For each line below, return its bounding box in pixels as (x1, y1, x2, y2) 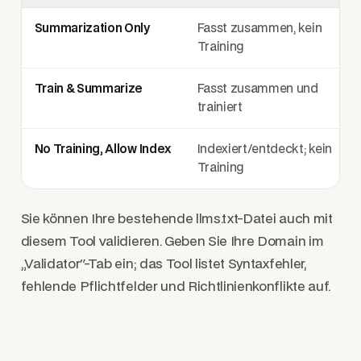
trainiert (197, 102, 243, 114)
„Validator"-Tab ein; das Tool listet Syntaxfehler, (20, 257, 306, 271)
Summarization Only (34, 23, 150, 35)
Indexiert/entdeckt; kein (197, 143, 332, 156)
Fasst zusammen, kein (197, 23, 322, 35)
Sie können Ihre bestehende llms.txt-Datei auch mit (20, 212, 333, 226)
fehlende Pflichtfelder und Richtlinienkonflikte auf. (20, 280, 330, 293)
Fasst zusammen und (197, 83, 318, 96)
